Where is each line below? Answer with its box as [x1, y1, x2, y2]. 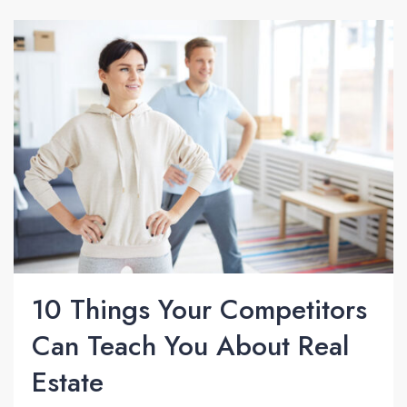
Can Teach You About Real [32, 326, 349, 366]
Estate [32, 362, 104, 402]
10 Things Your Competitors [32, 290, 367, 330]
